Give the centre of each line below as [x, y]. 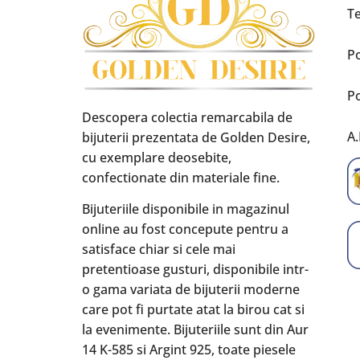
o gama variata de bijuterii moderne [191, 290]
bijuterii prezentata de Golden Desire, [196, 137]
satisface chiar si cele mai [159, 250]
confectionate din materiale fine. [181, 177]
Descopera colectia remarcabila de [187, 117]
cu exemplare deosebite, [157, 157]
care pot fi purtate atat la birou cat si [193, 310]
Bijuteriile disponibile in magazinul [186, 209]
